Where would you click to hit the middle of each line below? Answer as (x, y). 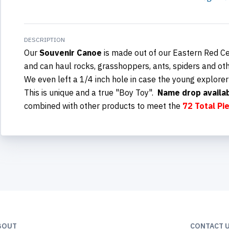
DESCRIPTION (44, 39)
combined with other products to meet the (103, 106)
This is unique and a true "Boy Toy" (88, 92)
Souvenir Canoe (70, 52)
